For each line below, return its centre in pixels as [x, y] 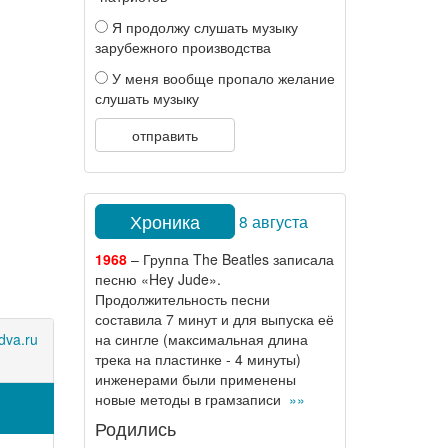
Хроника [164, 221]
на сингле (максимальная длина [201, 339]
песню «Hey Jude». [157, 279]
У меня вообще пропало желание [221, 78]
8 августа [273, 220]
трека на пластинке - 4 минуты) [197, 359]
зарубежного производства [182, 47]
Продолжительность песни [182, 299]
